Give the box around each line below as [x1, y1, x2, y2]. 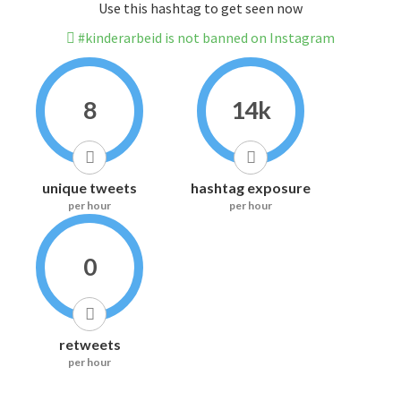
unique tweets [42, 179, 137, 197]
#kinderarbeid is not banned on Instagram [75, 29, 335, 47]
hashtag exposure [191, 179, 311, 197]
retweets [58, 336, 121, 354]
